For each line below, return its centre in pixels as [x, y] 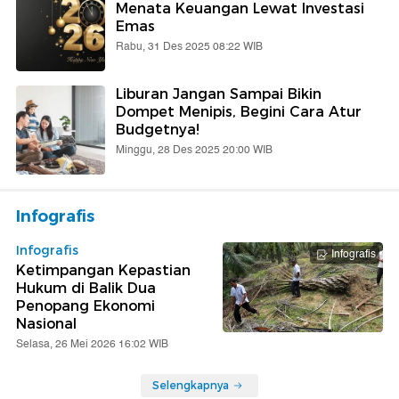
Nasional [46, 323]
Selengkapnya [191, 385]
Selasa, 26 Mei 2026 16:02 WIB [92, 344]
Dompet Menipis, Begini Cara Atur [239, 111]
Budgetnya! [158, 129]
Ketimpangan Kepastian [103, 270]
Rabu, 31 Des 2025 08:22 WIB [189, 46]
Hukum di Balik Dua [86, 288]
